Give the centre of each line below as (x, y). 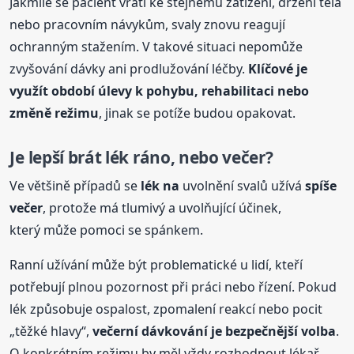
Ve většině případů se (75, 185)
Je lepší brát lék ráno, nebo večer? (141, 157)
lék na (160, 185)
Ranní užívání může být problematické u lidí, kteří (156, 264)
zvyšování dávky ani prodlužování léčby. (129, 68)
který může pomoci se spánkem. (107, 230)
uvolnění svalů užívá (243, 185)
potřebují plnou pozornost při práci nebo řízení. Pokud (173, 286)
